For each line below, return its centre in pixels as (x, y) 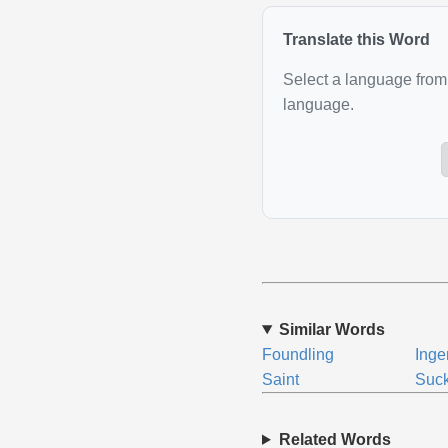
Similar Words (331, 329)
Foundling (297, 354)
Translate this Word (356, 39)
